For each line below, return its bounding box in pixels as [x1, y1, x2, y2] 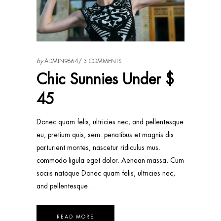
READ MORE [57, 213, 94, 220]
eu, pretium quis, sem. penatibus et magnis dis [37, 130, 174, 139]
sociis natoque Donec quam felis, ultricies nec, [37, 168, 175, 178]
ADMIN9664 [44, 57, 78, 65]
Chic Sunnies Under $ [37, 69, 174, 89]
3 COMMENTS [83, 57, 122, 65]
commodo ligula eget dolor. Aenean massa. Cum [37, 155, 184, 165]
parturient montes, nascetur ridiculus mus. [37, 143, 160, 152]
